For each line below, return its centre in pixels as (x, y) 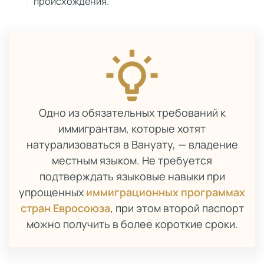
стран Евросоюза (65, 208)
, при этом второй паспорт (177, 208)
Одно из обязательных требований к (132, 113)
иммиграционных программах (166, 192)
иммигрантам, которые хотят (132, 128)
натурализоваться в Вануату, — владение (132, 144)
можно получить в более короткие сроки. (132, 224)
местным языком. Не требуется (132, 160)
